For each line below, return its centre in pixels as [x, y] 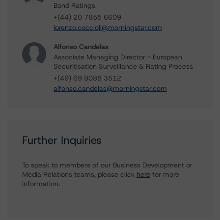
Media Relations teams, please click [79, 174]
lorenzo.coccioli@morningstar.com [108, 27]
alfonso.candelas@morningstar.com [110, 88]
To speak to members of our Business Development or [107, 165]
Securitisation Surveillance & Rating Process [123, 66]
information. [41, 184]
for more [165, 174]
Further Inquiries [62, 140]
